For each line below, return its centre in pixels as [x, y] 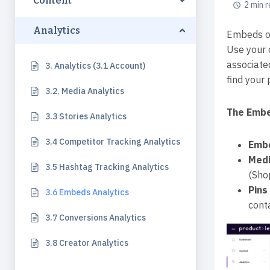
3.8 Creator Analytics [87, 243]
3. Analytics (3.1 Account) [95, 66]
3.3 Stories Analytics [86, 116]
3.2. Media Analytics [85, 91]
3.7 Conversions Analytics [96, 218]
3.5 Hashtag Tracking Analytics [107, 167]
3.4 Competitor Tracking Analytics [113, 142]
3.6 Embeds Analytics [87, 192]
